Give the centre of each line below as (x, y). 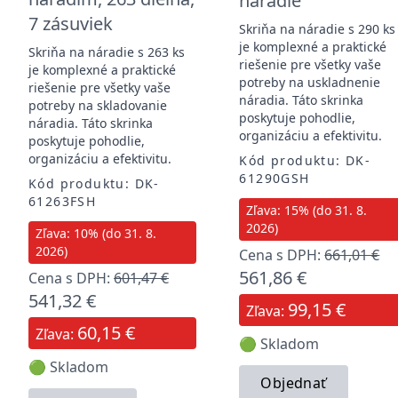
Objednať (294, 382)
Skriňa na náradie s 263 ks (107, 52)
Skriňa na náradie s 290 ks (318, 28)
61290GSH (275, 178)
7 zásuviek (71, 23)
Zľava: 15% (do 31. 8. (307, 210)
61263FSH (63, 201)
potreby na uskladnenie (310, 82)
